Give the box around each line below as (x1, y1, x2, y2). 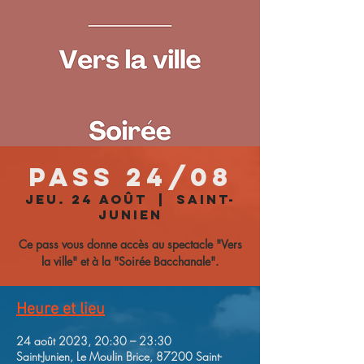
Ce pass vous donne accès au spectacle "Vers (18, 236, 242, 252)
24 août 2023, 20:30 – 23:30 (16, 333, 171, 349)
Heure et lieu (16, 300, 105, 319)
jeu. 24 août (24, 191, 147, 207)
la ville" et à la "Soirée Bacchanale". (41, 253, 219, 269)
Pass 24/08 (28, 161, 232, 193)
